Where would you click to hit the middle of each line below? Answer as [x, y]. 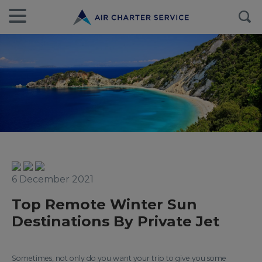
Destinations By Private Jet [116, 221]
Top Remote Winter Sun [104, 204]
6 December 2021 [53, 179]
